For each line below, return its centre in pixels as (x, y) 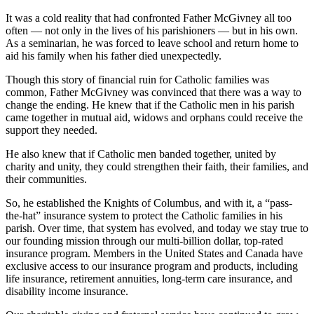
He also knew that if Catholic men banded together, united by (141, 153)
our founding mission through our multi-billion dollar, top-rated (144, 240)
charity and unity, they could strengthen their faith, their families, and (157, 166)
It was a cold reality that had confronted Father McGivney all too (149, 18)
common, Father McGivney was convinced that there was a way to (153, 92)
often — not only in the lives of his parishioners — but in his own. (152, 30)
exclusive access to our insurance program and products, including (152, 266)
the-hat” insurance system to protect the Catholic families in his (144, 215)
